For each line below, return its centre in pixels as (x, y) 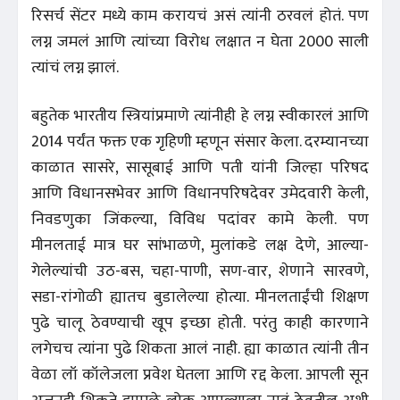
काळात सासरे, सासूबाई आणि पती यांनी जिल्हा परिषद (200, 167)
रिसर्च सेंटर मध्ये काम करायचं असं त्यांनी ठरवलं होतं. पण (200, 16)
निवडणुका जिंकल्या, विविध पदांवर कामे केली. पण (200, 219)
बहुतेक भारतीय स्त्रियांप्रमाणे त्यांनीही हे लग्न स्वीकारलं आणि (200, 116)
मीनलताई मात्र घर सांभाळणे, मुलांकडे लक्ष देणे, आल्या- (200, 245)
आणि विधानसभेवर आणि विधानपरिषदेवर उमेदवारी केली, (200, 193)
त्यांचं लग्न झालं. (77, 67)
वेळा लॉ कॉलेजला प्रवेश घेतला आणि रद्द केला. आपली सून (200, 375)
